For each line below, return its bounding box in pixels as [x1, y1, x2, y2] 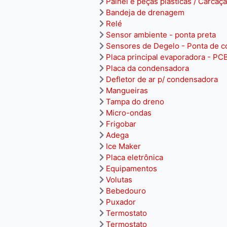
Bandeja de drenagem [106, 8, 184, 17]
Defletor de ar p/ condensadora [106, 74, 218, 84]
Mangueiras [106, 86, 148, 95]
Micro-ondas [106, 108, 152, 118]
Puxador [106, 197, 136, 207]
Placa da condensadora [106, 63, 189, 73]
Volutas [106, 175, 132, 184]
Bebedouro [106, 186, 146, 196]
